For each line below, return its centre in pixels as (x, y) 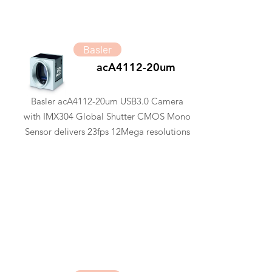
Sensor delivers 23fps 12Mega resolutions (107, 131)
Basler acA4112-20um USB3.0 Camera (107, 101)
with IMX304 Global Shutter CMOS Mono (107, 116)
